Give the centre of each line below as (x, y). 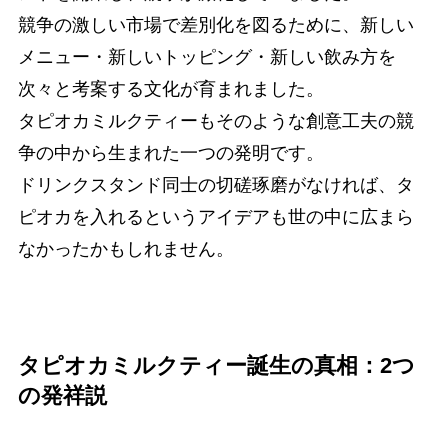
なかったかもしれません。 (125, 249)
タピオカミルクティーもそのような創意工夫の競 (215, 121)
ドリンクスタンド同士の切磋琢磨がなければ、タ (215, 185)
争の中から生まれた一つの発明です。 (170, 153)
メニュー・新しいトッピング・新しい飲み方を (206, 57)
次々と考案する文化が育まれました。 (170, 89)
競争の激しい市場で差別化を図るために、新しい (215, 25)
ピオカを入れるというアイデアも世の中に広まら (215, 217)
